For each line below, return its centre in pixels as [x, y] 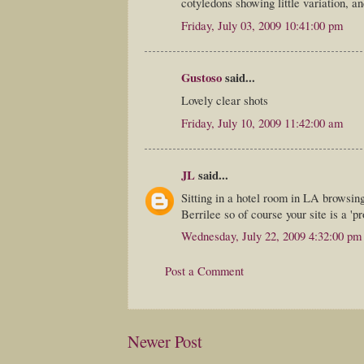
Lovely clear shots [225, 100]
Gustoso [201, 77]
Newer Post [165, 341]
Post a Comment [204, 270]
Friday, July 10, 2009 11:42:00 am [262, 122]
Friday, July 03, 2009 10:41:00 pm [262, 25]
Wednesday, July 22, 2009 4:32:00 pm [271, 236]
